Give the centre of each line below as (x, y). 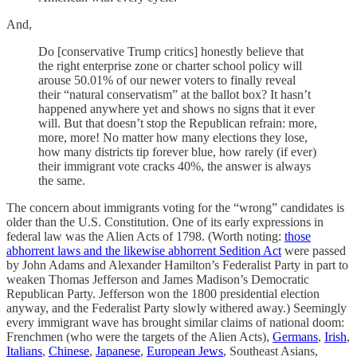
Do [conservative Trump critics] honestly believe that (171, 52)
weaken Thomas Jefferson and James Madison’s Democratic (158, 280)
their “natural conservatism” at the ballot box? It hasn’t (175, 95)
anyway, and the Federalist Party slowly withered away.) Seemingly (177, 308)
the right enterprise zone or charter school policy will (170, 66)
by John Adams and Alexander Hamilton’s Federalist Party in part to (177, 265)
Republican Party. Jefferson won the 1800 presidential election (163, 294)
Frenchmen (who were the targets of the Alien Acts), (139, 337)
